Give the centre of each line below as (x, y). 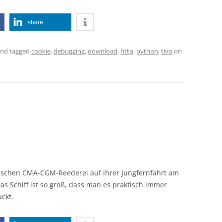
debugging (69, 51)
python (147, 51)
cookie (41, 51)
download (103, 51)
